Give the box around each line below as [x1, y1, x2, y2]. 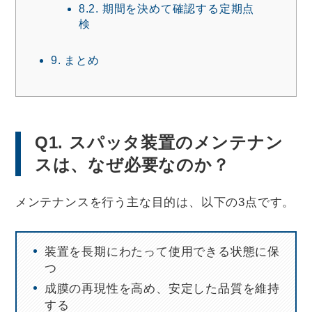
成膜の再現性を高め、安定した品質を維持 [44, 281, 281, 295]
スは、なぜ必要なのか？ [34, 155, 230, 174]
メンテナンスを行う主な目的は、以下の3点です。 [15, 194, 295, 209]
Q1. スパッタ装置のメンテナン [34, 132, 283, 152]
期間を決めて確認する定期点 [99, 1, 255, 15]
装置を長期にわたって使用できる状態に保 [44, 244, 281, 258]
